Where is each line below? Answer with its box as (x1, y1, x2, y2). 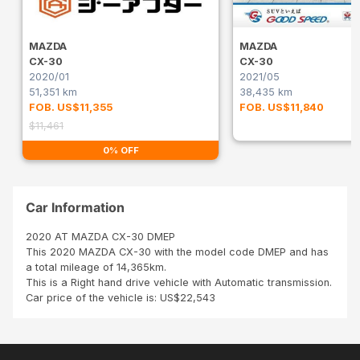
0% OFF (102, 145, 139, 157)
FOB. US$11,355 (29, 101, 112, 114)
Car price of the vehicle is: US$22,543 (26, 292, 215, 305)
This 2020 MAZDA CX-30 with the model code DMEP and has (26, 246, 329, 259)
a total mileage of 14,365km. (26, 261, 166, 274)
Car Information (26, 199, 125, 216)
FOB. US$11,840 (239, 101, 324, 114)
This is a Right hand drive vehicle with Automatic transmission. (26, 276, 332, 289)
